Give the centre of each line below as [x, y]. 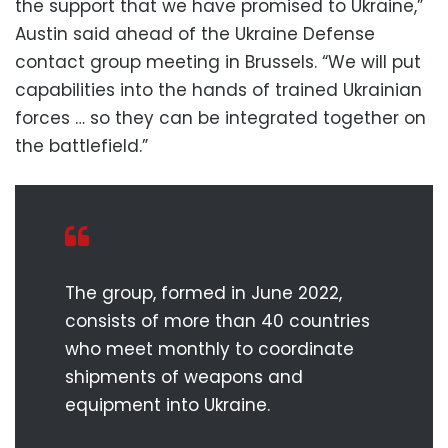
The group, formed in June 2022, [203, 292]
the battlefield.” [81, 145]
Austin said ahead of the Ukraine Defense [195, 33]
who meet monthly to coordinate [209, 348]
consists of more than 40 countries [217, 320]
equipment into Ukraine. [167, 404]
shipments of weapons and [184, 376]
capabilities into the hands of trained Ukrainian [218, 89]
